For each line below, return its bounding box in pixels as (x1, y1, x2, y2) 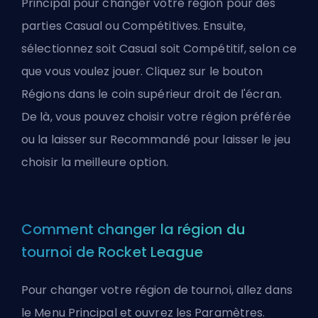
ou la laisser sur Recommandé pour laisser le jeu (21, 131, 290, 148)
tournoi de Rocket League (21, 242, 204, 263)
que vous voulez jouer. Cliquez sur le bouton (21, 63, 263, 80)
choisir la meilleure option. (21, 154, 171, 171)
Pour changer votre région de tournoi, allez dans (21, 282, 292, 299)
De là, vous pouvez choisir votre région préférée (21, 109, 291, 126)
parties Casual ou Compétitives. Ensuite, (21, 18, 246, 35)
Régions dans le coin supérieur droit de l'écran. (21, 86, 282, 103)
